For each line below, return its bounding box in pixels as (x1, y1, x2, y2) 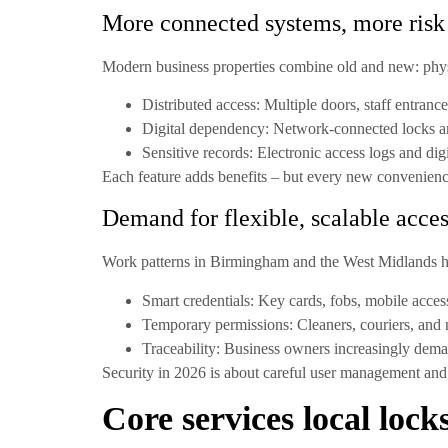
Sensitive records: (142, 144, 253, 161)
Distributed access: (142, 96, 260, 113)
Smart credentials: (142, 291, 254, 309)
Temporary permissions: (142, 315, 293, 333)
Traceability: (142, 339, 220, 357)
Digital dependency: (142, 120, 269, 137)
